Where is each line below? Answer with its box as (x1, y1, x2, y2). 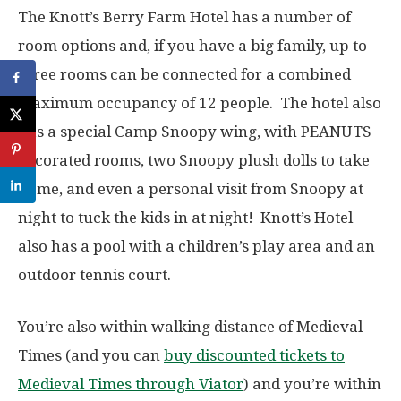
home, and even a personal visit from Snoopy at (18, 179, 363, 198)
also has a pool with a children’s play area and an (18, 236, 375, 255)
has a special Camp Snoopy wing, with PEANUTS (18, 122, 371, 141)
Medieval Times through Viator (18, 374, 243, 393)
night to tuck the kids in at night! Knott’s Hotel (18, 208, 353, 226)
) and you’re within (243, 374, 381, 393)
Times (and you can (18, 346, 164, 364)
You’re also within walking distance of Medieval (18, 317, 363, 336)
